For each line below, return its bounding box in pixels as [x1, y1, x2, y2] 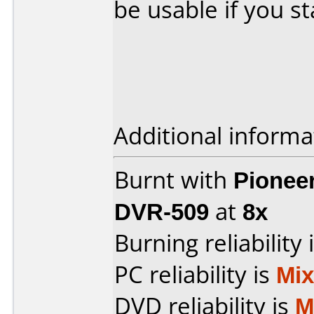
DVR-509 [114, 196, 209, 227]
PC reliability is [114, 259, 276, 290]
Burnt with [114, 164, 233, 196]
